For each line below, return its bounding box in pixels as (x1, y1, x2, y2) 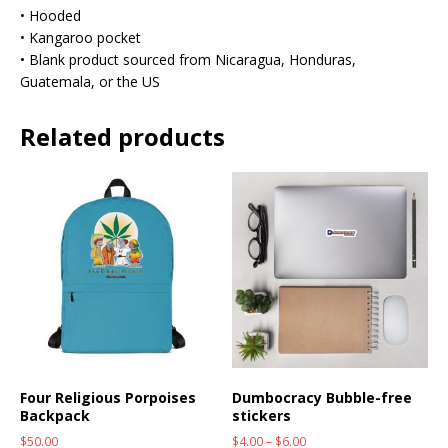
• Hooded (20, 6, 81, 26)
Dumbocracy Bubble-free (232, 388, 413, 408)
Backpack (20, 406, 90, 426)
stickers (232, 406, 292, 426)
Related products (20, 120, 225, 154)
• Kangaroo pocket (20, 28, 141, 48)
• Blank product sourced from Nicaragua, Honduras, (20, 50, 356, 70)
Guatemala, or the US (20, 72, 160, 92)
